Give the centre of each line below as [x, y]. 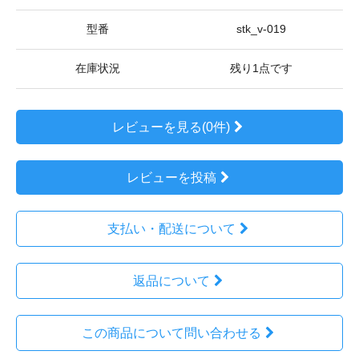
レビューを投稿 [171, 177]
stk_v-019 [261, 29]
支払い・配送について [171, 228]
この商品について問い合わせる [171, 333]
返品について [171, 280]
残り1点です [261, 68]
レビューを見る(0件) [171, 127]
